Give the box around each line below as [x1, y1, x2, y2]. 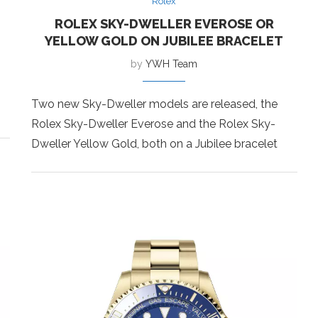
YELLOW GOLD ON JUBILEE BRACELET [45, 33, 284, 48]
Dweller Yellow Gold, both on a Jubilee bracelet [31, 136, 278, 150]
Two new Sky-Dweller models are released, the [31, 97, 278, 111]
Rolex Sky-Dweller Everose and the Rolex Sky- [31, 116, 275, 131]
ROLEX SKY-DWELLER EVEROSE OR [54, 16, 274, 31]
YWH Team [146, 57, 198, 70]
